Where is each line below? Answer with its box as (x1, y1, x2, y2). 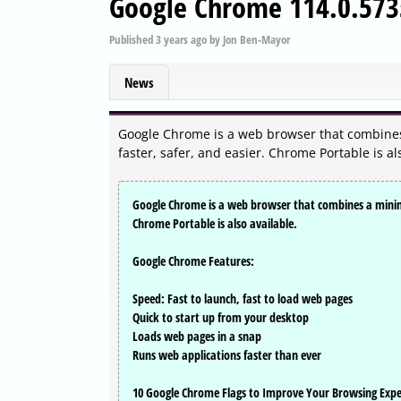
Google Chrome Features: (132, 252, 254, 270)
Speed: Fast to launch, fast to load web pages (132, 290, 353, 308)
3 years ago (156, 30, 207, 47)
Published (109, 30, 156, 47)
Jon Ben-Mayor (223, 30, 290, 47)
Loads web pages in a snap (132, 328, 261, 346)
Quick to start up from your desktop (132, 309, 309, 327)
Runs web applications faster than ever (132, 346, 321, 364)
